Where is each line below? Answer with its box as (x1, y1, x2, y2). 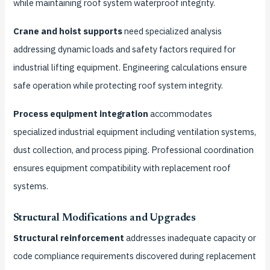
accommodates (148, 107, 212, 119)
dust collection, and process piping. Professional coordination (13, 143, 254, 155)
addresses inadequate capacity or (124, 231, 256, 243)
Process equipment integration (13, 107, 148, 119)
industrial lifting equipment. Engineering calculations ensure (13, 61, 247, 74)
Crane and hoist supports (13, 25, 122, 37)
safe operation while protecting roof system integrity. (13, 80, 223, 92)
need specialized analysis (122, 25, 222, 37)
